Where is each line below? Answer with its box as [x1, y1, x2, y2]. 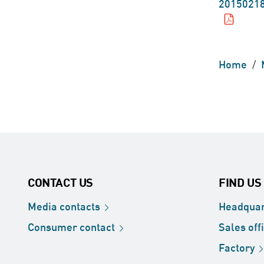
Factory [219, 239, 255, 255]
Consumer [28, 219, 80, 234]
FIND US [219, 173, 262, 190]
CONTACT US [28, 173, 93, 190]
